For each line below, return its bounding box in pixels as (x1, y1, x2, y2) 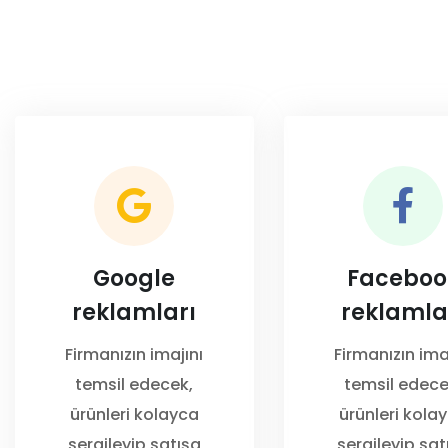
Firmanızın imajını (65, 343, 204, 366)
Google (93, 263, 176, 294)
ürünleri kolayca (69, 403, 199, 426)
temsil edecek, (75, 373, 194, 396)
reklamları (72, 297, 197, 328)
